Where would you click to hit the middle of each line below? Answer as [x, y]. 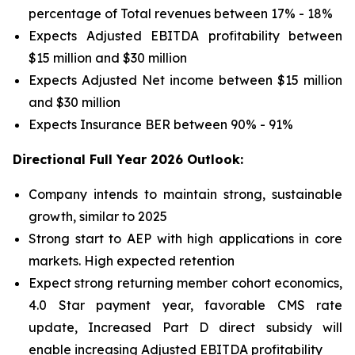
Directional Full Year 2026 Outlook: [128, 159]
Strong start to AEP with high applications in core [185, 239]
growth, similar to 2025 [98, 216]
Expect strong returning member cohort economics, [185, 283]
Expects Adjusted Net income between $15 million [185, 80]
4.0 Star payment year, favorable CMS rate [185, 305]
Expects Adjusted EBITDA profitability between [185, 36]
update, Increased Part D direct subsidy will [185, 327]
